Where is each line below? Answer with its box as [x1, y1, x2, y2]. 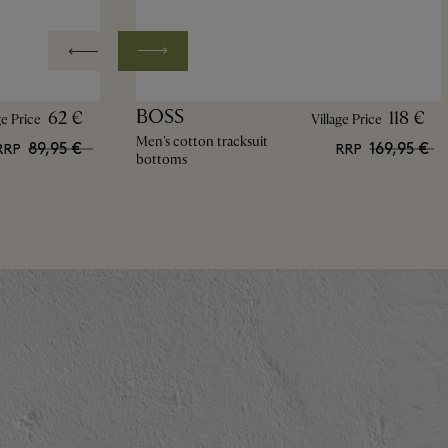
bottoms [135, 150, 187, 168]
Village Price [310, 110, 382, 128]
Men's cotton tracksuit [135, 132, 268, 150]
